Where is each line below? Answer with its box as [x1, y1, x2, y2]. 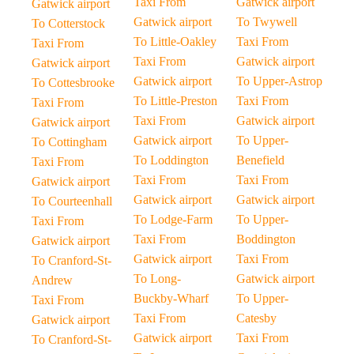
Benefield [235, 153, 284, 167]
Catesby [235, 311, 277, 325]
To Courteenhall [32, 194, 112, 208]
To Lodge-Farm [134, 213, 213, 226]
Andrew [32, 273, 73, 287]
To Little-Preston [134, 94, 218, 107]
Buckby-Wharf [134, 292, 209, 305]
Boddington [235, 232, 296, 246]
